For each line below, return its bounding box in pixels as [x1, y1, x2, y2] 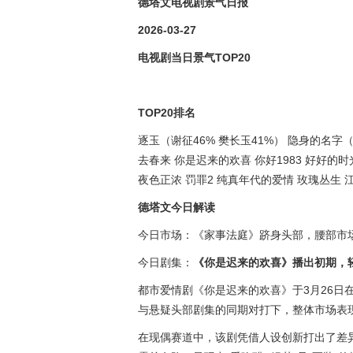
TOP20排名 [138, 106, 195, 119]
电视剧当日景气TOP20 [138, 51, 251, 64]
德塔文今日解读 [138, 201, 215, 214]
